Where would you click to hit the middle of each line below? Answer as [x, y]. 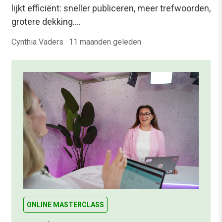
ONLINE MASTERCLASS [65, 204]
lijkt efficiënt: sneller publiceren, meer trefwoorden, [111, 8]
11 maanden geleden [105, 42]
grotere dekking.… [46, 21]
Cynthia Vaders [38, 42]
